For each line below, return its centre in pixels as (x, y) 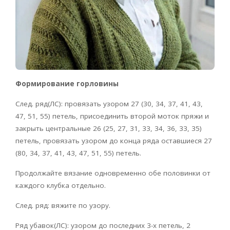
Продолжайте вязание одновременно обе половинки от (113, 173)
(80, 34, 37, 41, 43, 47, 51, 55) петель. (78, 153)
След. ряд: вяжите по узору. (63, 205)
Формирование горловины (67, 83)
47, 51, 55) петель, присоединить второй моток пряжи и (112, 116)
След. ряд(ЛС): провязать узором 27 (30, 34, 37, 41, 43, (109, 103)
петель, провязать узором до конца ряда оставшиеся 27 (114, 140)
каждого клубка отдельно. (61, 185)
